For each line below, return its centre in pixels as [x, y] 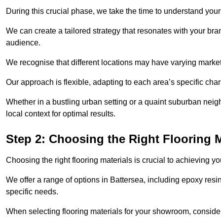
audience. [23, 43]
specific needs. [32, 192]
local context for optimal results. [61, 114]
